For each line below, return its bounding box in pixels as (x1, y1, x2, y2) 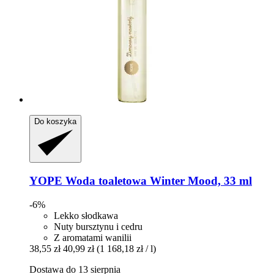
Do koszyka (34, 117, 76, 127)
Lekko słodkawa (54, 210, 118, 221)
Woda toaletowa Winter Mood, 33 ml (62, 174, 252, 187)
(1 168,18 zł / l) (97, 243, 156, 254)
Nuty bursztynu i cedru (54, 221, 143, 232)
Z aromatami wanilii (54, 232, 131, 243)
